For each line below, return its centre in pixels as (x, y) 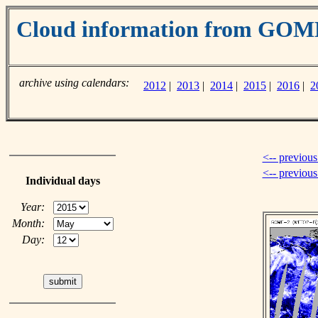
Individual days (62, 181)
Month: (28, 223)
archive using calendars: (74, 83)
